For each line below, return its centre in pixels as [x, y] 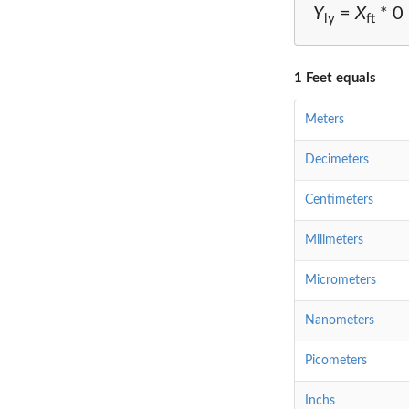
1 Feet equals [335, 78]
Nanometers [340, 320]
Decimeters [337, 159]
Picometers [336, 360]
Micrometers [341, 280]
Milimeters [334, 240]
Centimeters [339, 199]
